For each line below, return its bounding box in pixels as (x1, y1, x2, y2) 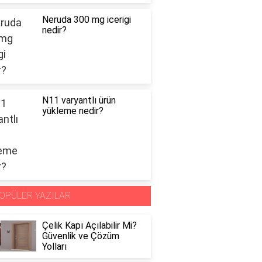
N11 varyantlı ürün (42, 95, 116, 106)
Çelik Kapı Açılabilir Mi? (42, 220, 137, 232)
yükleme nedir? (42, 105, 104, 117)
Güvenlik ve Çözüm (42, 230, 119, 242)
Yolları (42, 241, 67, 253)
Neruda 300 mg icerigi (42, 14, 131, 26)
